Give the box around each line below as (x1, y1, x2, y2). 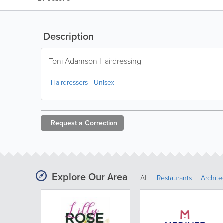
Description (41, 29, 94, 43)
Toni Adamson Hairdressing (49, 55, 141, 66)
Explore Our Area (52, 169, 128, 184)
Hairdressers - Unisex (51, 77, 114, 87)
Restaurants (157, 173, 192, 182)
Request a (51, 118, 83, 128)
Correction (85, 118, 117, 128)
